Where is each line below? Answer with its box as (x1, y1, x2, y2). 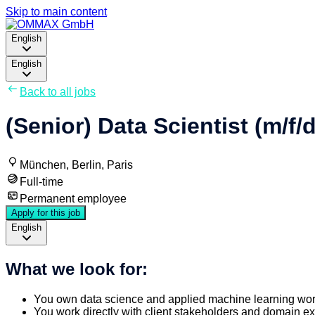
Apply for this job (11, 207, 80, 218)
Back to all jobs (20, 86, 96, 98)
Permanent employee (20, 192, 127, 205)
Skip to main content (6, 6, 107, 18)
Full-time (20, 175, 63, 188)
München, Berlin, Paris (20, 158, 133, 171)
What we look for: (6, 259, 148, 278)
